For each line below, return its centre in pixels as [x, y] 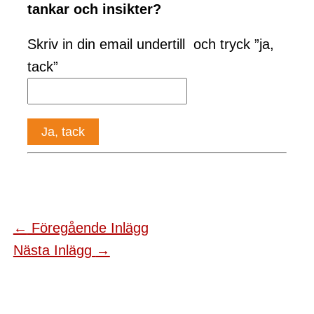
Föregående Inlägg [88, 228]
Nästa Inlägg [54, 251]
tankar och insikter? [94, 9]
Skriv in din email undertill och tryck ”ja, [150, 45]
